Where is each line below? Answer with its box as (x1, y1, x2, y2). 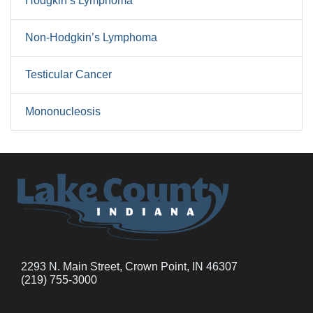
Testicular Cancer (25, 68, 112, 80)
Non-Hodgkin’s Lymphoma (25, 31, 157, 43)
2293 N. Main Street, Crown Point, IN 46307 (21, 260, 238, 272)
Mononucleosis (25, 105, 101, 117)
